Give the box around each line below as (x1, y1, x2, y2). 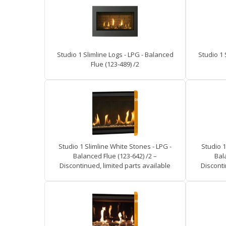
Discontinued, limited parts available (60, 161, 171, 170)
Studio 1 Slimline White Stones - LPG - (59, 142, 172, 151)
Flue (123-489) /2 (91, 60, 139, 69)
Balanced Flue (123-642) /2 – (73, 151, 157, 160)
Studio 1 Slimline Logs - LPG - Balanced (56, 50, 174, 59)
